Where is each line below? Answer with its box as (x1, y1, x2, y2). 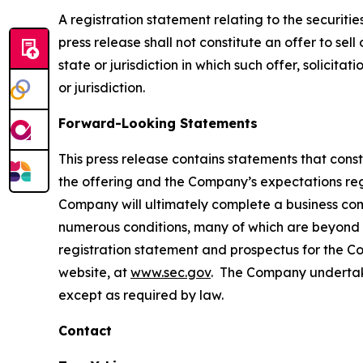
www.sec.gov (130, 264, 211, 280)
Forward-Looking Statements (58, 115, 258, 131)
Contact (58, 322, 112, 339)
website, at (58, 264, 130, 280)
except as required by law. (58, 287, 224, 303)
